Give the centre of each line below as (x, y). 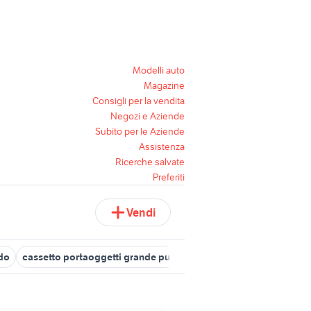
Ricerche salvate (150, 162)
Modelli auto (159, 70)
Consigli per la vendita (138, 101)
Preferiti (169, 177)
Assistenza (162, 146)
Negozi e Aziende (148, 116)
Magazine (164, 85)
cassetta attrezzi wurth (249, 257)
